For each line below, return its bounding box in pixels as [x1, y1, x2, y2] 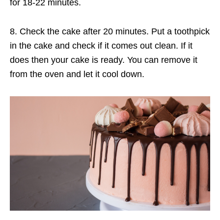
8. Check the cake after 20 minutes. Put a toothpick [10, 27, 210, 37]
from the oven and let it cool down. [10, 69, 147, 80]
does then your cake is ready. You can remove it [10, 55, 197, 65]
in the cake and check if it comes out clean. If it [10, 41, 192, 51]
